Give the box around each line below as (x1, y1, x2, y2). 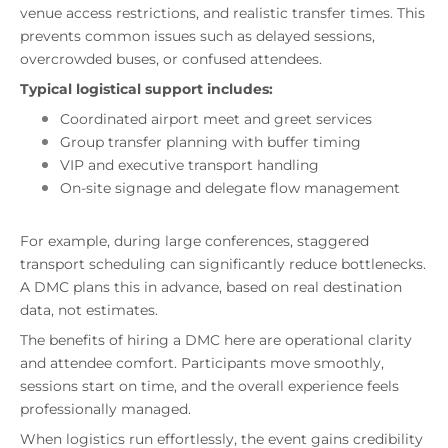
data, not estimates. (20, 301, 158, 320)
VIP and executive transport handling (60, 156, 319, 175)
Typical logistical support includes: (20, 80, 273, 99)
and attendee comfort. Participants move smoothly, (20, 354, 384, 373)
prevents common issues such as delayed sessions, (20, 27, 375, 46)
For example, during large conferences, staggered (20, 232, 369, 251)
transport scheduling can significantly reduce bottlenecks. (20, 255, 426, 274)
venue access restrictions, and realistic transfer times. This (20, 4, 425, 23)
